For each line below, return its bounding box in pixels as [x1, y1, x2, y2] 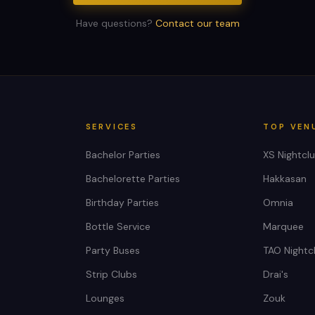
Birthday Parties [85, 196, 159, 209]
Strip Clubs [85, 268, 137, 281]
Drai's [263, 268, 289, 281]
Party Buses [85, 244, 140, 257]
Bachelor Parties [85, 148, 160, 161]
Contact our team [155, 17, 240, 30]
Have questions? [75, 17, 155, 30]
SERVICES [85, 122, 138, 131]
